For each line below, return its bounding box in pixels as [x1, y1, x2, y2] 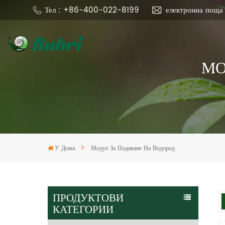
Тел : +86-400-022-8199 [45, 4, 139, 17]
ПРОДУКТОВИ [53, 190, 124, 203]
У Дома [55, 144, 75, 154]
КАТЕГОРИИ [53, 202, 114, 215]
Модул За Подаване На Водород [91, 144, 175, 154]
